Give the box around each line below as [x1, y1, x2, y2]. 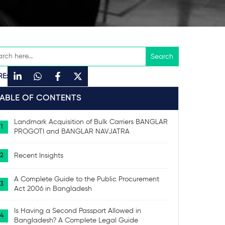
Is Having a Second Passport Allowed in [14, 207, 142, 214]
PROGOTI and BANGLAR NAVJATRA [14, 128, 130, 135]
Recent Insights [14, 152, 64, 159]
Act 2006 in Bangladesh [14, 185, 92, 192]
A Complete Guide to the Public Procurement [14, 176, 160, 183]
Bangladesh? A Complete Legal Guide [14, 217, 139, 224]
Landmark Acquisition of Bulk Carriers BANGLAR [14, 119, 168, 126]
